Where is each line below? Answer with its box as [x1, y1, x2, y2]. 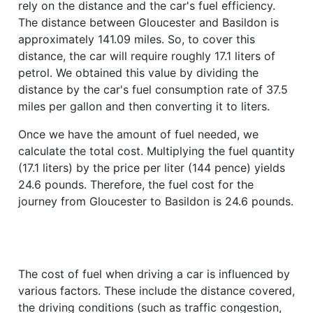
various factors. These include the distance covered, [18, 283, 295, 298]
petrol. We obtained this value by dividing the [18, 65, 259, 80]
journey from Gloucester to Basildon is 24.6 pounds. [18, 194, 293, 208]
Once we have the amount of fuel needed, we [18, 126, 259, 141]
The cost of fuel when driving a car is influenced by [18, 266, 290, 281]
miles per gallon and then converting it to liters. [18, 99, 270, 113]
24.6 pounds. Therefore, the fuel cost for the [18, 177, 254, 191]
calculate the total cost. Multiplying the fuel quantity [18, 143, 295, 158]
